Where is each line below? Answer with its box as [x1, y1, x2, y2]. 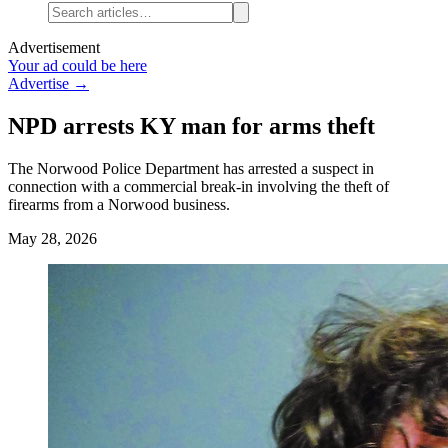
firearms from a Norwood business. [8, 195, 230, 213]
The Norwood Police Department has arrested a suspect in [8, 159, 374, 177]
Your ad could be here [8, 57, 147, 74]
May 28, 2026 [8, 229, 97, 247]
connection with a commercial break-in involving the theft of [8, 177, 389, 195]
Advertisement [8, 39, 100, 56]
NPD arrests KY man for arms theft [8, 112, 375, 139]
